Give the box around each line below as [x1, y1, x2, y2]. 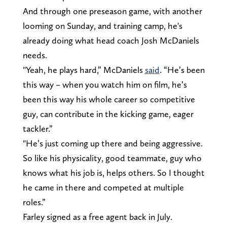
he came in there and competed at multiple [22, 181, 184, 193]
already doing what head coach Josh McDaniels [22, 34, 199, 46]
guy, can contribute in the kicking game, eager [22, 108, 194, 119]
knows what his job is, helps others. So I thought [22, 167, 205, 178]
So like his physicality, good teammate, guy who [22, 152, 202, 163]
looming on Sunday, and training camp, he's [22, 20, 182, 31]
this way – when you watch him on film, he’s [22, 79, 187, 90]
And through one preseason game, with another [22, 5, 202, 16]
